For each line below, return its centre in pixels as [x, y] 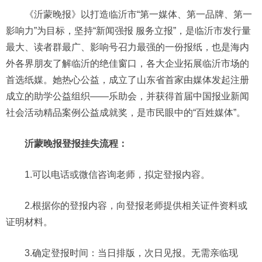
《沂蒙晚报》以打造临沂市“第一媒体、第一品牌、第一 [138, 15]
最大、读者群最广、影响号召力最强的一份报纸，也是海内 [127, 47]
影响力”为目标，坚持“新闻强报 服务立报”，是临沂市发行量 [128, 31]
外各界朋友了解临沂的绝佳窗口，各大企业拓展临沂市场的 [127, 64]
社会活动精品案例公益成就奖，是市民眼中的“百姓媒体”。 [126, 113]
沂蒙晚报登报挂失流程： [76, 144]
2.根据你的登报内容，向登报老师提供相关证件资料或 [136, 206]
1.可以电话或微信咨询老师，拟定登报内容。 [117, 175]
